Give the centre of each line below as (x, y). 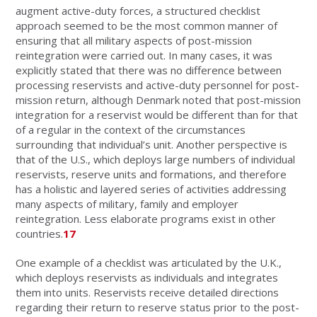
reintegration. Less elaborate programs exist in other (146, 218)
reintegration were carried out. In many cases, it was (144, 55)
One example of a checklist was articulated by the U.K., (149, 262)
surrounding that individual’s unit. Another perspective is (152, 144)
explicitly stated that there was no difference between (149, 70)
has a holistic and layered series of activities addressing (151, 189)
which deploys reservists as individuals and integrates (147, 277)
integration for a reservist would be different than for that (157, 114)
